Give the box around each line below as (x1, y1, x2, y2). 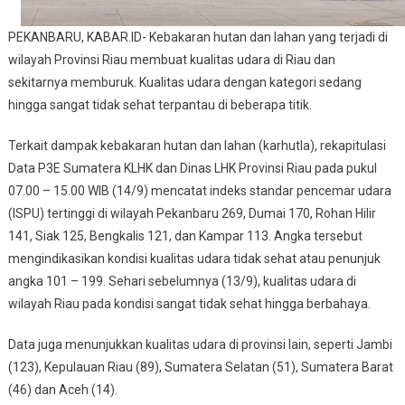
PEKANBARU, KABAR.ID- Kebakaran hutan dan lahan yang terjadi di (7, 30, 388, 45)
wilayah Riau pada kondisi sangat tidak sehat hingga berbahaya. (7, 297, 371, 312)
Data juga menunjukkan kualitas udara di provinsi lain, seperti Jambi (7, 337, 392, 353)
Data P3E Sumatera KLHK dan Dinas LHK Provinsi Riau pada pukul (7, 161, 377, 176)
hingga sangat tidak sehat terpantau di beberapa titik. (7, 98, 312, 113)
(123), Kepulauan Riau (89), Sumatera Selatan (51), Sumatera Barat (7, 360, 393, 375)
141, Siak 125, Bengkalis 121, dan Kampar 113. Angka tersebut (7, 229, 363, 244)
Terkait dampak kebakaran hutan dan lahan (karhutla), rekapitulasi (7, 138, 386, 154)
